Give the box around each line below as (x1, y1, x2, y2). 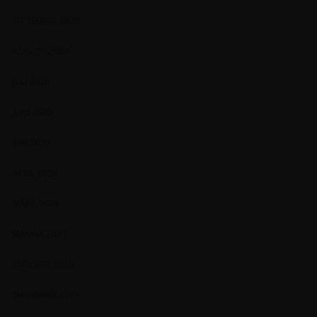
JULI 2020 (13, 76, 50, 88)
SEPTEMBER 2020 (13, 15, 79, 27)
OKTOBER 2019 (13, 258, 74, 270)
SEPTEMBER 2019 (13, 289, 79, 301)
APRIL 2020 (13, 167, 57, 179)
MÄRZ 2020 (13, 197, 58, 209)
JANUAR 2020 (13, 228, 66, 240)
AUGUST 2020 (13, 45, 69, 57)
